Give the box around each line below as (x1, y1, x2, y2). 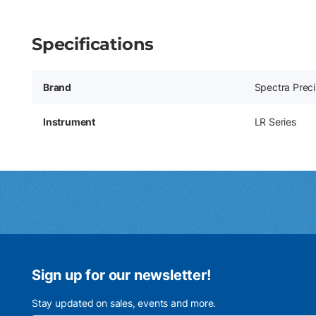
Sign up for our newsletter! (32, 267, 211, 284)
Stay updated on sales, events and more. (32, 297, 217, 309)
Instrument (43, 115, 95, 128)
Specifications (32, 33, 154, 54)
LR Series (254, 115, 296, 128)
